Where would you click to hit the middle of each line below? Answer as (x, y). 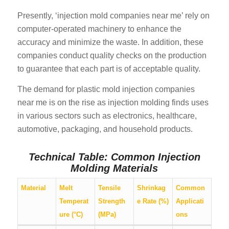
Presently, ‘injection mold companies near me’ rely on (113, 16)
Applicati (190, 201)
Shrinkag (152, 188)
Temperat (74, 201)
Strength (112, 201)
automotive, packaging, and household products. (105, 129)
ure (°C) (71, 215)
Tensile (110, 188)
